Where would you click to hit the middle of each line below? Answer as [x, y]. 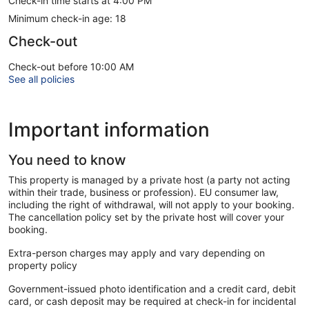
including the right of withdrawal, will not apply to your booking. [151, 204]
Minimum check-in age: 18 [67, 18]
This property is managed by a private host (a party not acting [149, 179]
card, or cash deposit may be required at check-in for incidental [152, 301]
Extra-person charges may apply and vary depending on [137, 252]
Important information [109, 129]
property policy [43, 265]
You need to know [67, 160]
